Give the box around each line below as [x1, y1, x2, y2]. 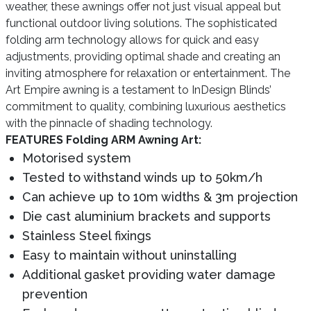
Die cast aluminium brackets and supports [22, 209, 271, 224]
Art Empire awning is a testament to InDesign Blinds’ [6, 83, 271, 96]
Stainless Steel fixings [22, 228, 151, 243]
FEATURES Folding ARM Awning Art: [6, 133, 201, 146]
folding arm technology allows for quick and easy [6, 33, 259, 47]
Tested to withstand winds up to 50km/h [22, 170, 262, 185]
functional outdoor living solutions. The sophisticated [6, 17, 277, 30]
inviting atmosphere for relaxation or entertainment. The [6, 67, 290, 80]
